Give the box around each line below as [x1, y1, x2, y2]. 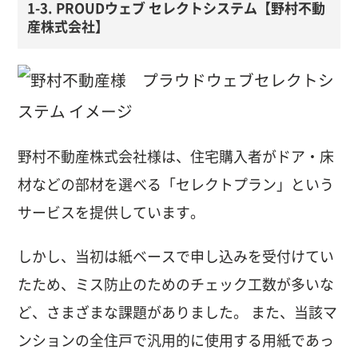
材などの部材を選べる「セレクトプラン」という [18, 177, 335, 193]
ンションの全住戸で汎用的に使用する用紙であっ [18, 333, 335, 348]
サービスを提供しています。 [18, 205, 205, 221]
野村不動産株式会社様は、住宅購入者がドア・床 [18, 149, 335, 165]
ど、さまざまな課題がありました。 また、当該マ [18, 305, 338, 320]
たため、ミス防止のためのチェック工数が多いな [18, 277, 335, 292]
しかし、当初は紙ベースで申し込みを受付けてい [18, 249, 335, 265]
